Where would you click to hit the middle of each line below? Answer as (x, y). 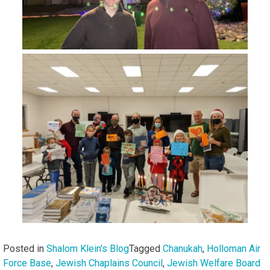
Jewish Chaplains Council (109, 263)
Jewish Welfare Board (214, 263)
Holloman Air (234, 248)
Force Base (27, 263)
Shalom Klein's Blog (88, 248)
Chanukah (183, 248)
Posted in (25, 248)
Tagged (146, 248)
